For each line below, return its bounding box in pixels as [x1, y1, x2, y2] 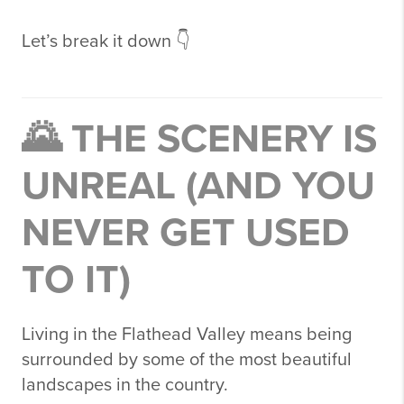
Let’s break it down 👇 [22, 31, 190, 52]
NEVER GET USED [22, 209, 350, 257]
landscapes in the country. [22, 374, 228, 396]
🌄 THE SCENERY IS [22, 115, 377, 163]
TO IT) [22, 256, 131, 304]
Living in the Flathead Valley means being [22, 324, 352, 345]
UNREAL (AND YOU [22, 162, 375, 210]
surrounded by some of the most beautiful [22, 349, 352, 371]
